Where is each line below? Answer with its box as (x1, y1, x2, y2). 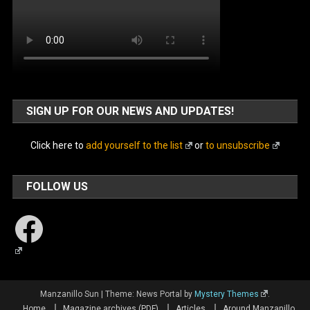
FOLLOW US (26, 179, 89, 193)
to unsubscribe (206, 139, 271, 151)
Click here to (30, 139, 84, 151)
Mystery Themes (194, 289, 259, 299)
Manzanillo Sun (39, 289, 101, 299)
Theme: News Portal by (104, 289, 194, 299)
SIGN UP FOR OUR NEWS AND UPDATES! (26, 104, 235, 118)
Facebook (12, 210, 55, 222)
